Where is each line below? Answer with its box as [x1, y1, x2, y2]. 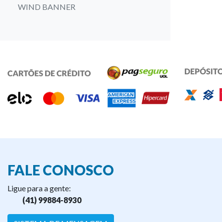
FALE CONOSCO [7, 161, 114, 178]
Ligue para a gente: [7, 183, 71, 193]
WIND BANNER [18, 1, 75, 11]
